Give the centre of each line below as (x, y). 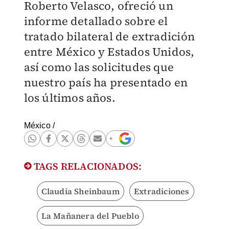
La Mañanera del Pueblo (90, 216)
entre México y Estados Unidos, (109, 52)
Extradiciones (162, 191)
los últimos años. (70, 98)
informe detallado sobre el (96, 21)
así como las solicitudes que (99, 67)
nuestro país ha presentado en (106, 82)
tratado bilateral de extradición (109, 36)
